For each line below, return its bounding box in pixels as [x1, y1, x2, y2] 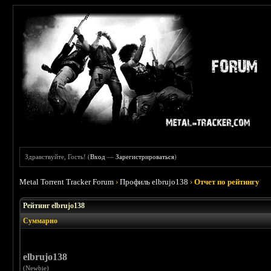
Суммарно [23, 217, 58, 225]
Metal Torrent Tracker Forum [19, 177, 114, 186]
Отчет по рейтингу [194, 177, 260, 186]
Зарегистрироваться [116, 153, 175, 160]
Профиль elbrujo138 [120, 177, 189, 186]
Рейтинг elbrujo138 [23, 201, 85, 210]
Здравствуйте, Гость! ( [25, 153, 91, 160]
